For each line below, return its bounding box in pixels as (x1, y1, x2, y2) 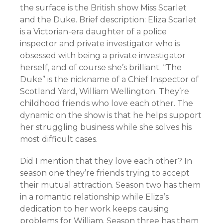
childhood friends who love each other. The (20, 99, 193, 108)
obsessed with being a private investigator (20, 51, 186, 60)
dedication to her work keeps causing (20, 204, 169, 214)
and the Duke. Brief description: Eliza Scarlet (20, 15, 197, 24)
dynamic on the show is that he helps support (20, 111, 202, 120)
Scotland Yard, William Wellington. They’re (20, 87, 189, 96)
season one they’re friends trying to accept (20, 168, 190, 178)
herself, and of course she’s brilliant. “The (20, 63, 182, 72)
